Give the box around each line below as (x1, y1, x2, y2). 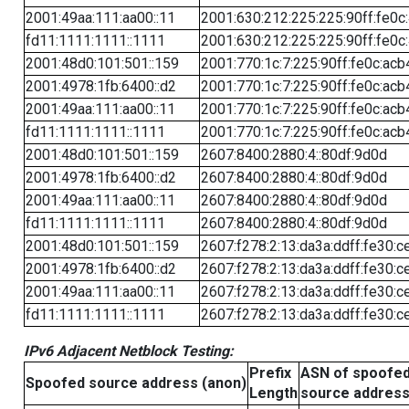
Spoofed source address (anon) (25, 373, 246, 392)
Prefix (248, 363, 291, 382)
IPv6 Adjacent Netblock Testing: (23, 341, 234, 360)
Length (248, 383, 298, 402)
